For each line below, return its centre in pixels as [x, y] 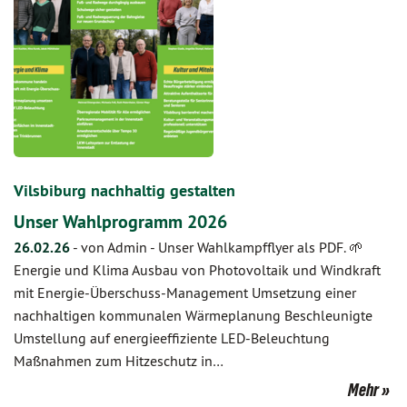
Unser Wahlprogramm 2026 [120, 222]
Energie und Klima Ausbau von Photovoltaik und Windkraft [197, 270]
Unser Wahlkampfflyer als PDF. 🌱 [261, 247]
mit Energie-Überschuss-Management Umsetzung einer [185, 293]
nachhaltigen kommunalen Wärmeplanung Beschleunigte [193, 315]
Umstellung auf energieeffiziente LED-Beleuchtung [172, 338]
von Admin [114, 247]
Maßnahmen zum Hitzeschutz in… [119, 361]
